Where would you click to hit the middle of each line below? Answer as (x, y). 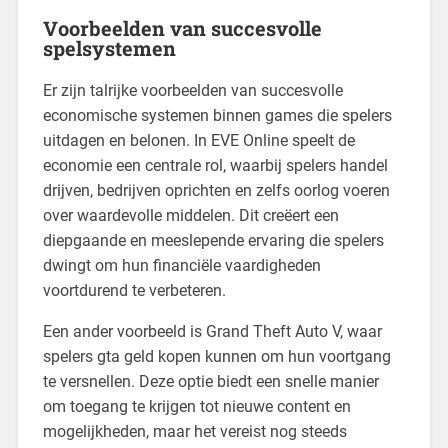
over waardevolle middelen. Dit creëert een (190, 215)
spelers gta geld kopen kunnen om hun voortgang (216, 356)
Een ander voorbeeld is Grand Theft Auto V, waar (212, 331)
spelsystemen (109, 47)
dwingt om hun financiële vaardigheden (181, 265)
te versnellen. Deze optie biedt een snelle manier (210, 381)
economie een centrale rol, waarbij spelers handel (215, 165)
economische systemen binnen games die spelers (217, 115)
